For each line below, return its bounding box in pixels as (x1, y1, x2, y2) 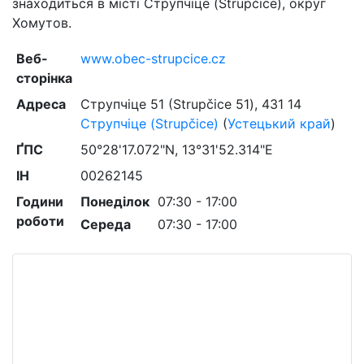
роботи (15, 213, 64, 229)
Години (15, 193, 63, 210)
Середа (80, 216, 131, 232)
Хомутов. (12, 15, 71, 31)
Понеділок (80, 193, 149, 210)
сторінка (15, 70, 72, 86)
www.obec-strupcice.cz (80, 50, 226, 67)
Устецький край (227, 115, 331, 132)
